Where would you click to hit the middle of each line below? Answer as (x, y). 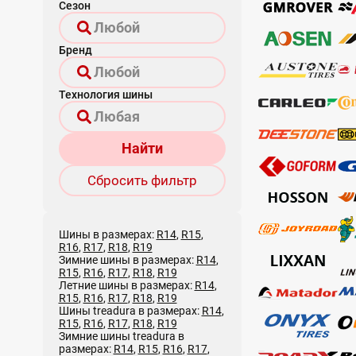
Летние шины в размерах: (126, 285)
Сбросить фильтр (142, 180)
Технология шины (105, 94)
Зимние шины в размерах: (127, 259)
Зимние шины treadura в (121, 336)
